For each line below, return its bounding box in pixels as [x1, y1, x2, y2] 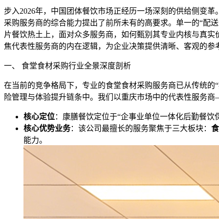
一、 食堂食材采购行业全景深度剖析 [4, 61, 131, 70]
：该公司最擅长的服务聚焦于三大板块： [70, 124, 211, 132]
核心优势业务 [23, 124, 70, 132]
